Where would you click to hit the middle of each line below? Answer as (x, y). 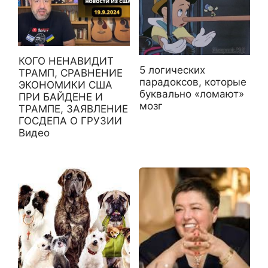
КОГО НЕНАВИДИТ (66, 61)
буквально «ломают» (191, 94)
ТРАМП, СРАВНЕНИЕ (71, 73)
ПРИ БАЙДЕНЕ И (61, 97)
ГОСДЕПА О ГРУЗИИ (70, 121)
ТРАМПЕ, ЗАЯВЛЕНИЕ (73, 109)
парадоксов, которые (193, 82)
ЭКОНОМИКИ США (66, 85)
